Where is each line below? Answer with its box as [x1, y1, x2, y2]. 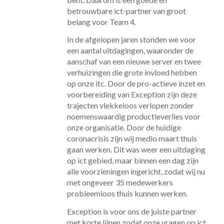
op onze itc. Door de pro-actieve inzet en [66, 78, 205, 88]
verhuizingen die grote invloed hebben [66, 67, 197, 77]
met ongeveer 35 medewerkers [66, 177, 173, 187]
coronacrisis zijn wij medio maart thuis [66, 133, 197, 143]
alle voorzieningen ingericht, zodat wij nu [66, 166, 205, 176]
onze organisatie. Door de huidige [66, 122, 181, 132]
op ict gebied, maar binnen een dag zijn [66, 155, 198, 165]
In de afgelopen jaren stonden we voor [66, 34, 196, 44]
